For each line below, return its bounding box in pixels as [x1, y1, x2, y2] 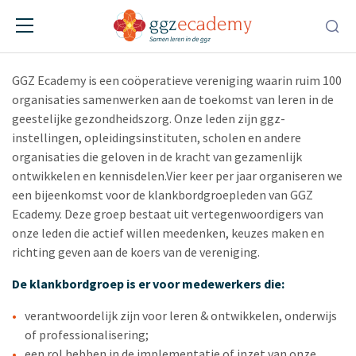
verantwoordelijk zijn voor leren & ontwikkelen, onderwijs [25, 308, 337, 323]
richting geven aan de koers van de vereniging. [12, 244, 260, 260]
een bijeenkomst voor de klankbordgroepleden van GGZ [12, 187, 313, 203]
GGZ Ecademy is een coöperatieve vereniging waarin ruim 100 [12, 72, 342, 88]
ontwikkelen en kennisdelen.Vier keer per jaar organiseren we [12, 168, 342, 184]
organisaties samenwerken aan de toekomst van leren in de [12, 91, 334, 107]
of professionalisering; [25, 327, 149, 342]
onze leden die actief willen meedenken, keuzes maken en [12, 225, 324, 241]
